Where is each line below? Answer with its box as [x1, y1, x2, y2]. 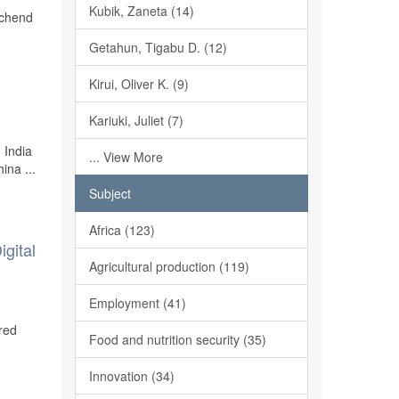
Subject [88, 184, 131, 202]
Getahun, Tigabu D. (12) [88, 38, 227, 56]
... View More [88, 148, 163, 166]
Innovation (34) [88, 367, 175, 385]
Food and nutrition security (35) [88, 330, 266, 348]
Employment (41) [88, 294, 186, 312]
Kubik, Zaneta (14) [88, 2, 194, 20]
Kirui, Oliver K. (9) [88, 75, 189, 93]
